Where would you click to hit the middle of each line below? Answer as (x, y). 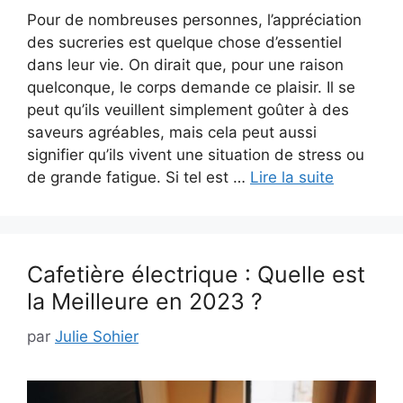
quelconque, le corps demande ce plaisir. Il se (191, 88)
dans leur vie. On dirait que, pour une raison (185, 65)
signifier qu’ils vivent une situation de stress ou (196, 155)
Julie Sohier (97, 336)
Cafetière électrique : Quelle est (196, 275)
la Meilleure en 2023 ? (145, 302)
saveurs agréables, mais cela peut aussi (172, 133)
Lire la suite (292, 178)
